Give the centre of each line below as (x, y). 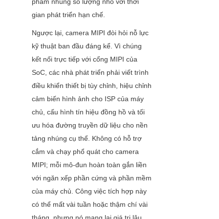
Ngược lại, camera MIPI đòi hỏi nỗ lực (90, 33)
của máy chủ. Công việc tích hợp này (89, 191)
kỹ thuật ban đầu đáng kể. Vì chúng (87, 46)
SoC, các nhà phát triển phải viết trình (90, 73)
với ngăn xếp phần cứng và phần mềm (92, 178)
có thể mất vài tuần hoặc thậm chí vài (90, 205)
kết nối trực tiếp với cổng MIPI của (85, 59)
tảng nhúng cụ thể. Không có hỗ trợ (87, 139)
